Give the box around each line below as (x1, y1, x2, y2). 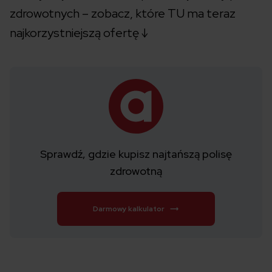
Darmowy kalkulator (93, 204, 165, 214)
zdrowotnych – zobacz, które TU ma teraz (10, 5, 236, 22)
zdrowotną (110, 164, 162, 178)
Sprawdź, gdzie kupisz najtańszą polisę (40, 147, 232, 161)
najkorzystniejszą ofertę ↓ (10, 25, 148, 41)
